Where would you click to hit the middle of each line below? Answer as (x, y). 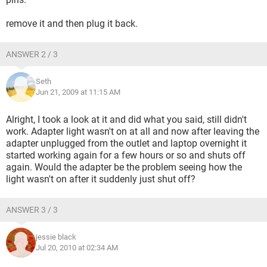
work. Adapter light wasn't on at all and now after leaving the (133, 131)
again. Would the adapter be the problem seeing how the (124, 167)
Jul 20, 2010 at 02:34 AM (77, 248)
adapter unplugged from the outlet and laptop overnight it (126, 143)
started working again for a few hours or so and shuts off (126, 155)
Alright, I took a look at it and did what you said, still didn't (126, 119)
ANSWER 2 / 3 (32, 54)
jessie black (56, 237)
